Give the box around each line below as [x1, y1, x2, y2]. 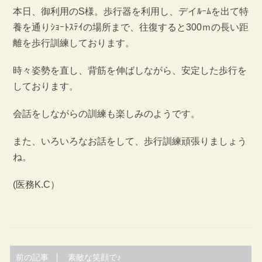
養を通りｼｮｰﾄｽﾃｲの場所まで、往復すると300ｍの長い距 [12, 22, 249, 33]
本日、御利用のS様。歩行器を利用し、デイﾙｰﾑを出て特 [12, 6, 249, 17]
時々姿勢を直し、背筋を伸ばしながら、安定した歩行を [12, 65, 247, 76]
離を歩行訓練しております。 [12, 38, 135, 49]
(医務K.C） [12, 180, 60, 190]
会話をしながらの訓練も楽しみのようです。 [12, 109, 200, 119]
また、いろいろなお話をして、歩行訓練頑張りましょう [12, 136, 247, 147]
